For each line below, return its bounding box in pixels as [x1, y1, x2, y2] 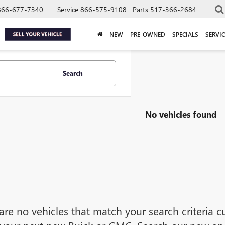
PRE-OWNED [130, 30, 165, 38]
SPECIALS [172, 30, 198, 38]
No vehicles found [145, 108, 217, 120]
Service [57, 4, 78, 14]
